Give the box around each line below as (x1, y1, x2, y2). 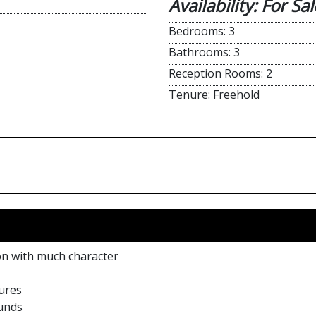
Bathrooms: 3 (169, 44, 240, 60)
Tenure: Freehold (169, 87, 260, 102)
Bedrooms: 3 (169, 23, 235, 39)
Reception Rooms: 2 (169, 66, 272, 81)
